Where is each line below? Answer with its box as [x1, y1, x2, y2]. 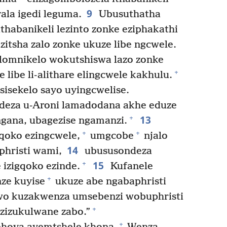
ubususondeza [82, 145, 152, 157]
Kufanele [107, 160, 153, 172]
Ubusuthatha [96, 8, 161, 20]
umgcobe [88, 130, 134, 142]
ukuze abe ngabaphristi [53, 175, 166, 187]
